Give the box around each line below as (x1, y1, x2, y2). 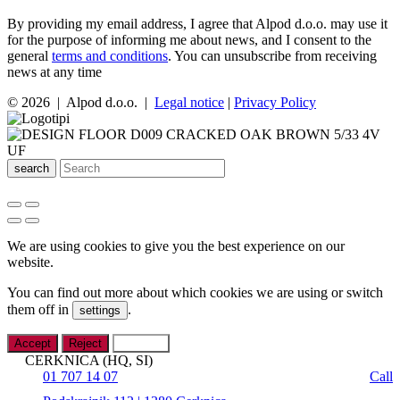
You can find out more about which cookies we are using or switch (7, 284, 383, 300)
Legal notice (154, 94, 224, 110)
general (7, 47, 52, 63)
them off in (7, 301, 72, 317)
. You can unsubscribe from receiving (168, 47, 377, 63)
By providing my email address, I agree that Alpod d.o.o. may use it (7, 15, 387, 31)
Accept (14, 336, 51, 350)
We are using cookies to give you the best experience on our (7, 237, 345, 254)
